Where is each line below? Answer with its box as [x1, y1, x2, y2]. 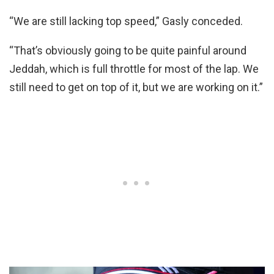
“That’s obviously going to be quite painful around [9, 44, 246, 57]
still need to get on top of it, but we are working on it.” [9, 81, 263, 94]
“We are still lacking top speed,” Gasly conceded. [9, 15, 243, 28]
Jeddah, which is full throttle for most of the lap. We [9, 62, 259, 75]
